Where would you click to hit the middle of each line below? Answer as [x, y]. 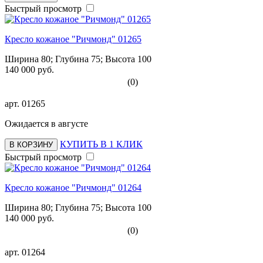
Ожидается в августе [46, 123]
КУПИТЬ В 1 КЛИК [101, 144]
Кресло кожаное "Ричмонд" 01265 [73, 39]
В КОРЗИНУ [31, 144]
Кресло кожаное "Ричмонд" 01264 [73, 187]
